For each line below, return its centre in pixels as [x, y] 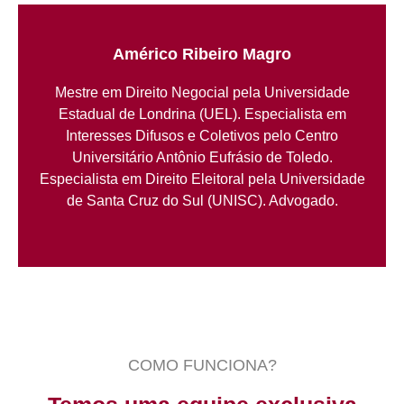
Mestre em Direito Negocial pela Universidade [202, 92]
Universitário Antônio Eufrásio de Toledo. [202, 157]
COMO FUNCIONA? [202, 365]
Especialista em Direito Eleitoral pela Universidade [202, 179]
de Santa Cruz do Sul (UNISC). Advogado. [202, 200]
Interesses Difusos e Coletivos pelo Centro [202, 135]
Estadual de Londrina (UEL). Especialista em [202, 114]
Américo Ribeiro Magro [202, 54]
